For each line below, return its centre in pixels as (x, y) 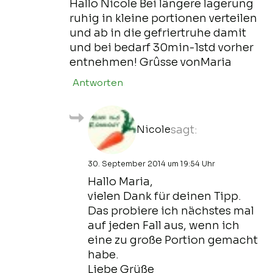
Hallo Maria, (120, 181)
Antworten (98, 82)
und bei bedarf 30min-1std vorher (161, 47)
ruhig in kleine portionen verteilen (163, 18)
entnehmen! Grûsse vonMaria (151, 62)
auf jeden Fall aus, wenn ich (164, 225)
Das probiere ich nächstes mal (171, 211)
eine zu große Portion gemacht (173, 240)
